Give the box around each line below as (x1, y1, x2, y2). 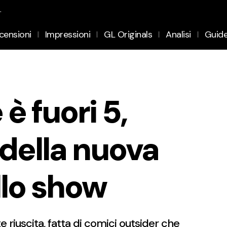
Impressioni (45, 28, 91, 41)
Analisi (166, 28, 191, 41)
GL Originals (104, 28, 153, 41)
